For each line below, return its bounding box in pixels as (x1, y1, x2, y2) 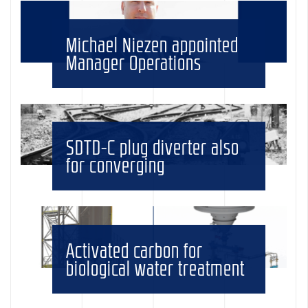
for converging (66, 155, 166, 176)
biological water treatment (66, 257, 245, 278)
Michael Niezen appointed (66, 34, 239, 55)
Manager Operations (66, 52, 202, 73)
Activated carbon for (66, 239, 203, 261)
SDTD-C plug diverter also (66, 137, 240, 158)
